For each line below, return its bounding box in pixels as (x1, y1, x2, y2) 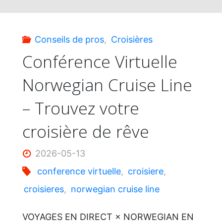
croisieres (24, 184, 64, 195)
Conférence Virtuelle (22, 50, 177, 73)
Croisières (111, 34, 153, 45)
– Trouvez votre (22, 97, 139, 120)
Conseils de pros (35, 34, 105, 45)
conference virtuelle (37, 166, 121, 177)
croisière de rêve (22, 120, 149, 143)
